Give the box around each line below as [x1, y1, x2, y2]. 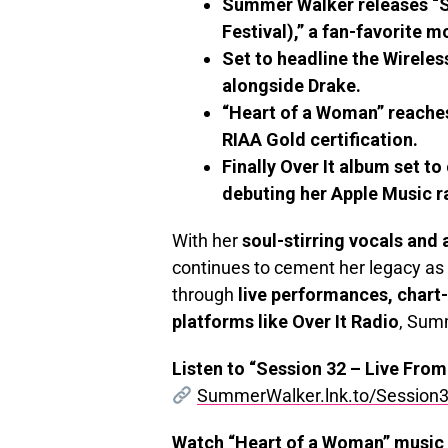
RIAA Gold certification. [222, 129, 418, 151]
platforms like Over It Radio [172, 311, 399, 333]
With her [172, 230, 242, 252]
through [172, 284, 238, 306]
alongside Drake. [222, 75, 361, 97]
